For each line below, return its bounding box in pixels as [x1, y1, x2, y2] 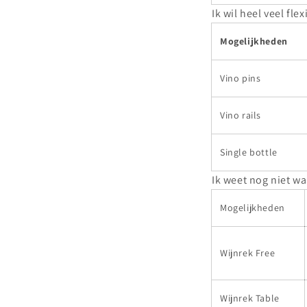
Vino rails [220, 108, 261, 121]
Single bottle [220, 145, 278, 158]
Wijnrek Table [220, 291, 280, 304]
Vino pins [220, 71, 261, 84]
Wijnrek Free [220, 246, 275, 259]
